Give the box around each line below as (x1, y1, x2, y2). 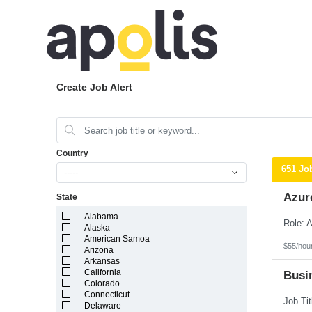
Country (56, 148, 88, 158)
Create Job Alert (56, 81, 132, 93)
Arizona (84, 245, 114, 255)
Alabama (84, 212, 119, 221)
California (84, 267, 122, 277)
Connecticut (84, 290, 130, 299)
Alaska (84, 223, 111, 233)
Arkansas (84, 256, 120, 266)
